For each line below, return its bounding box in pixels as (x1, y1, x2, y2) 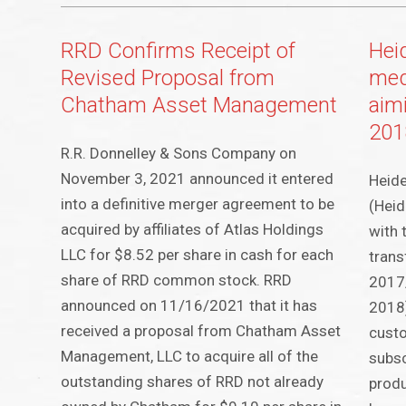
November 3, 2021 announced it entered (61, 169, 334, 188)
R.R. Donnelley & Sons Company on (61, 144, 297, 163)
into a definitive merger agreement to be (61, 195, 335, 214)
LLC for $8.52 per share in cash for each (61, 246, 334, 265)
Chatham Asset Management (61, 92, 338, 119)
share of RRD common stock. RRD (61, 271, 293, 290)
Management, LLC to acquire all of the (61, 347, 319, 366)
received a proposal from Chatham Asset (61, 322, 342, 341)
